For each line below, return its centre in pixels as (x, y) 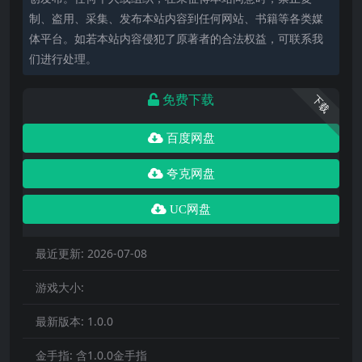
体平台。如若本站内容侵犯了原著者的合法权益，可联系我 (176, 38)
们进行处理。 (63, 58)
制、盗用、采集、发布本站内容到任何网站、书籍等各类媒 (176, 18)
